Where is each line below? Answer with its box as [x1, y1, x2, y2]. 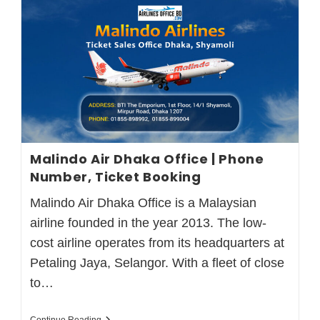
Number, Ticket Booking [30, 167, 201, 186]
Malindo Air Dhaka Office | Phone [30, 149, 264, 168]
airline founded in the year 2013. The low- [30, 215, 267, 230]
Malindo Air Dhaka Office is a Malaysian [30, 195, 257, 210]
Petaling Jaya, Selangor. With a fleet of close [30, 255, 285, 270]
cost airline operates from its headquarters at [30, 235, 285, 250]
